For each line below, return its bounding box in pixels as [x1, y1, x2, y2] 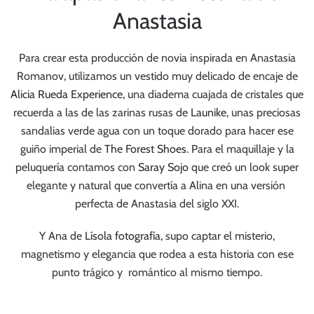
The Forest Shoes [104, 142, 186, 156]
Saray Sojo [135, 161, 189, 174]
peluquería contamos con [15, 161, 135, 174]
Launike [191, 106, 226, 119]
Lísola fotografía [82, 229, 161, 243]
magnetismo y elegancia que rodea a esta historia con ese [20, 247, 294, 261]
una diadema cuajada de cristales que [125, 88, 303, 101]
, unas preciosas [226, 106, 301, 119]
